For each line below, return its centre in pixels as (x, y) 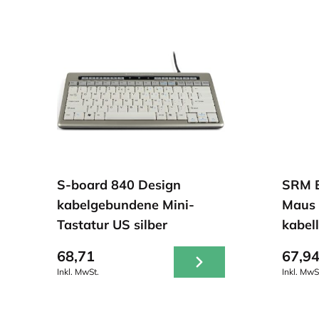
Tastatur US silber (112, 225)
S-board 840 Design (119, 185)
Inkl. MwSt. (78, 272)
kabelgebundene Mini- (126, 205)
